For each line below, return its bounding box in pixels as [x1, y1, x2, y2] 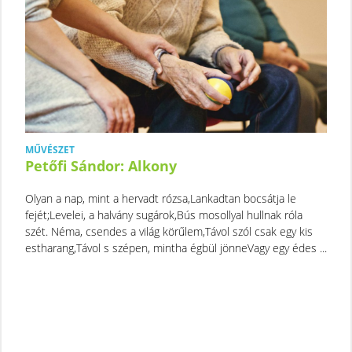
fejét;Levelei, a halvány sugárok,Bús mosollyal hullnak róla [25, 207, 302, 222]
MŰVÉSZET [25, 142, 75, 156]
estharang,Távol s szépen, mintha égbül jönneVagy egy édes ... [25, 240, 327, 255]
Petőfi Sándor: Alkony [25, 156, 177, 175]
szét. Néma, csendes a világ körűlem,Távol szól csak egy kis [25, 223, 313, 239]
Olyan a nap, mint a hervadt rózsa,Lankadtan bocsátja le [25, 190, 296, 206]
